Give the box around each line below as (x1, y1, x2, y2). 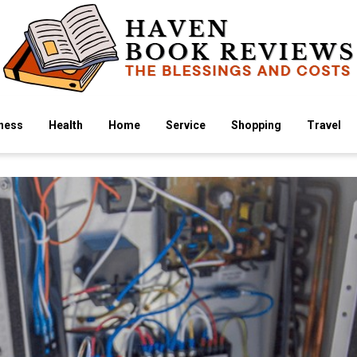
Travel (307, 118, 341, 131)
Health (49, 118, 83, 131)
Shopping (231, 118, 281, 131)
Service (166, 118, 206, 131)
